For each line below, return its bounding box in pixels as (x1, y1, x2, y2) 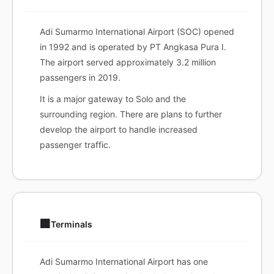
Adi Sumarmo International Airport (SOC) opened (40, 26, 234, 37)
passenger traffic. (40, 139, 111, 150)
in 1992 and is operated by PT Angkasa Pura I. (40, 42, 226, 52)
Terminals (51, 219, 92, 229)
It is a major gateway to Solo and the (40, 94, 186, 104)
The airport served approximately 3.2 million (40, 57, 216, 67)
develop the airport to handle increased (40, 124, 198, 135)
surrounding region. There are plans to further (40, 109, 222, 119)
